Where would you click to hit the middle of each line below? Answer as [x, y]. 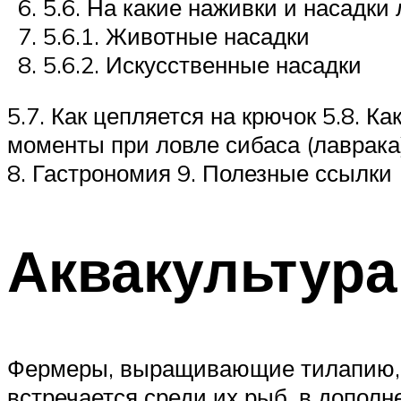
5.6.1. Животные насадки [176, 35]
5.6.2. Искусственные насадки [202, 64]
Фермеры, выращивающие [154, 368]
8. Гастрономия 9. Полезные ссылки [200, 173]
